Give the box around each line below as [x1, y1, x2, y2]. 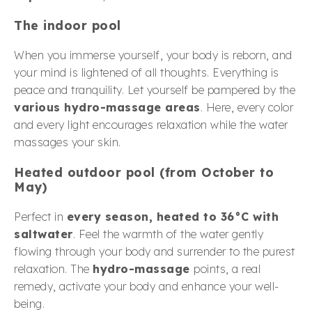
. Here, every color [200, 100, 293, 114]
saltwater [14, 226, 73, 241]
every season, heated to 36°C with [66, 209, 279, 224]
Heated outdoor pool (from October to [14, 164, 274, 180]
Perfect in [14, 209, 67, 224]
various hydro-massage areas [14, 100, 201, 114]
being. [14, 296, 45, 311]
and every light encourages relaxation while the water [14, 117, 288, 132]
